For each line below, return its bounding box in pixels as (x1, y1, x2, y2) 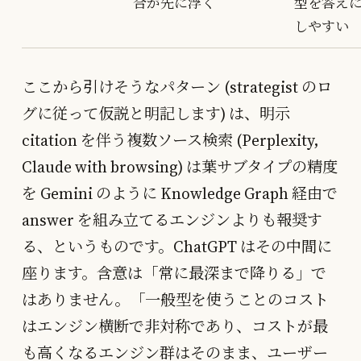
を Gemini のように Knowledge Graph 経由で (22, 182, 338, 204)
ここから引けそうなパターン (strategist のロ (22, 76, 332, 98)
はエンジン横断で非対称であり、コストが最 (22, 315, 328, 337)
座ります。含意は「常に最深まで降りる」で (22, 262, 326, 284)
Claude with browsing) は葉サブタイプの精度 (22, 156, 338, 177)
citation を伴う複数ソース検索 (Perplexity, (22, 129, 318, 151)
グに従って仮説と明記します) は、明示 (22, 102, 290, 124)
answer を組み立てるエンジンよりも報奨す (22, 209, 322, 230)
